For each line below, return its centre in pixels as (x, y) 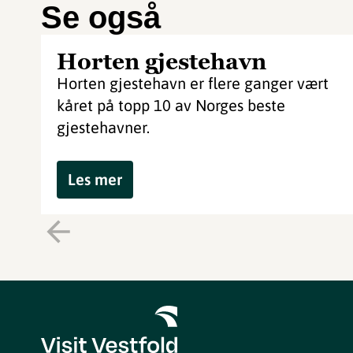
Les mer (95, 179)
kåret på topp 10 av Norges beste (171, 105)
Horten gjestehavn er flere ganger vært (193, 83)
